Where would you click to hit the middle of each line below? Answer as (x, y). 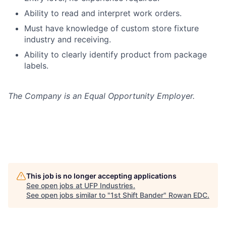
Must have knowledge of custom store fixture (111, 29)
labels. (36, 66)
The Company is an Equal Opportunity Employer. (101, 96)
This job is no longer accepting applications (101, 176)
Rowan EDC (188, 195)
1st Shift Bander (137, 195)
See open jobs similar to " (68, 195)
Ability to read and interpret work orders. (103, 13)
